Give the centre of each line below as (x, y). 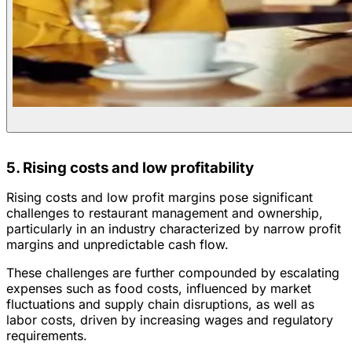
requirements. (47, 335)
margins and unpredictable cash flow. (117, 244)
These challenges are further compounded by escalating (173, 272)
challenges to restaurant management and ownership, (165, 213)
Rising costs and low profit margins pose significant (159, 197)
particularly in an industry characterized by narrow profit (174, 228)
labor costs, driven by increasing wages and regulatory (170, 319)
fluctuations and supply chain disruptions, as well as (160, 304)
